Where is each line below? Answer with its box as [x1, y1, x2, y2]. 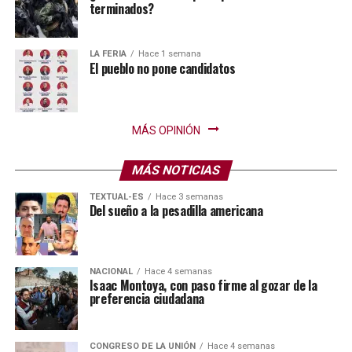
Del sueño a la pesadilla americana [89, 201, 263, 221]
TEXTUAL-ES [89, 192, 144, 203]
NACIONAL [89, 266, 133, 277]
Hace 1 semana [137, 49, 201, 60]
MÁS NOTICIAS [130, 163, 222, 178]
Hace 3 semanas [155, 192, 223, 203]
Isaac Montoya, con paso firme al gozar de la [89, 276, 317, 295]
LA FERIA [89, 49, 126, 60]
